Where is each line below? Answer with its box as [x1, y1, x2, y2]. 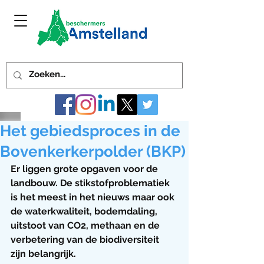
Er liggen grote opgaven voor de [11, 163, 160, 174]
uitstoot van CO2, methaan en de [11, 220, 162, 231]
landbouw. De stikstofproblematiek [11, 177, 172, 189]
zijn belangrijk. [11, 248, 76, 259]
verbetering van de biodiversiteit [11, 234, 161, 245]
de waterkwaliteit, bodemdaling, [11, 206, 160, 217]
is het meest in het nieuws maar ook [11, 192, 177, 203]
